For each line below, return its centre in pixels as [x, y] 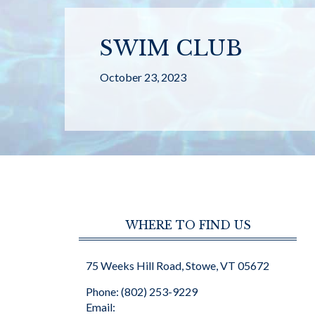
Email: [101, 307]
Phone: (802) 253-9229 [142, 291]
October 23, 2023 [143, 77]
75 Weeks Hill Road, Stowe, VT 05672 [178, 265]
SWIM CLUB [171, 48]
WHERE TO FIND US [188, 225]
